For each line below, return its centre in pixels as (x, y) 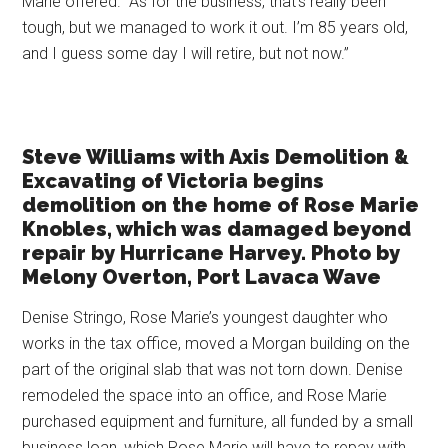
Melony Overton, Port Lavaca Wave (202, 277)
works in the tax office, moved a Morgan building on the (216, 344)
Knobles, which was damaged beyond (217, 229)
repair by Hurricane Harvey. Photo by (211, 253)
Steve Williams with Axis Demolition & (216, 157)
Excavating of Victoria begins (173, 181)
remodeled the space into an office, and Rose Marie (205, 396)
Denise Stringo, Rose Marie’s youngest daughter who (205, 318)
